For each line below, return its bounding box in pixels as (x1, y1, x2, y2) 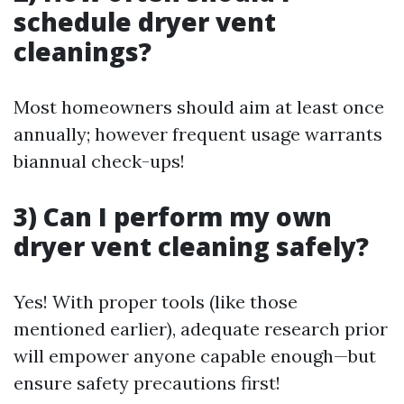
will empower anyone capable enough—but (14, 344, 376, 368)
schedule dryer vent (14, 5, 276, 40)
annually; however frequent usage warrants (14, 123, 382, 146)
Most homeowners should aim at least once (14, 96, 384, 119)
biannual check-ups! (14, 150, 185, 173)
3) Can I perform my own (14, 199, 332, 234)
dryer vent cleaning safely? (14, 229, 369, 264)
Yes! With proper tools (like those (14, 290, 298, 314)
